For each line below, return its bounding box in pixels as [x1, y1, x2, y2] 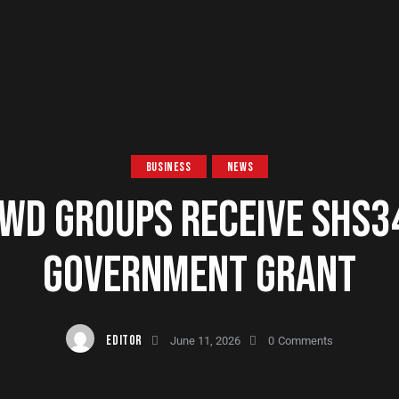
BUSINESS [145, 159, 191, 175]
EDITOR [106, 331, 143, 349]
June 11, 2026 [170, 333, 241, 347]
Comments [277, 333, 333, 347]
